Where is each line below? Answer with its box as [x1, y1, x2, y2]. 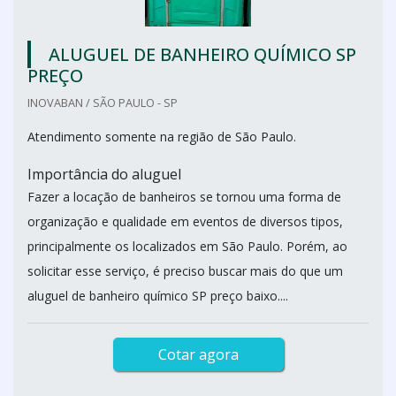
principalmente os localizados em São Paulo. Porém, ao [27, 238, 347, 255]
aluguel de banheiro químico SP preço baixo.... [27, 287, 288, 304]
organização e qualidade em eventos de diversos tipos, [27, 213, 343, 230]
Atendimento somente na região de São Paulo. [27, 128, 296, 145]
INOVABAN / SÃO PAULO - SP [27, 95, 178, 110]
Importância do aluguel [27, 164, 181, 184]
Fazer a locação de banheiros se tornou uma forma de [27, 188, 341, 205]
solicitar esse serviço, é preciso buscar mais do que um [27, 263, 343, 279]
